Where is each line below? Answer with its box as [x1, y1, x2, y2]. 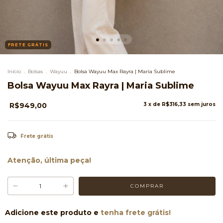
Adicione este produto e [5, 208, 101, 217]
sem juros [188, 101, 216, 108]
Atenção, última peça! [7, 155, 91, 165]
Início [7, 68, 21, 75]
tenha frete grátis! [101, 208, 171, 217]
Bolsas [28, 68, 43, 75]
